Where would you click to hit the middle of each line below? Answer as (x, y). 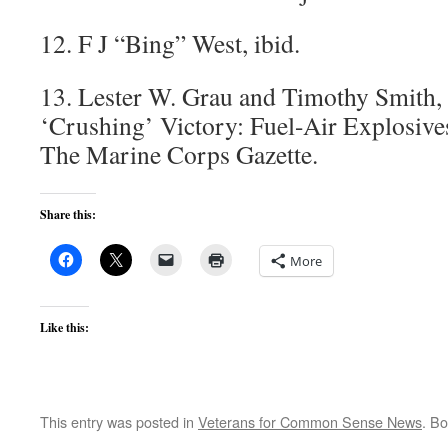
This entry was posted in (119, 421)
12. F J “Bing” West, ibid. (170, 43)
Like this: (64, 327)
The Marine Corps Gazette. (179, 154)
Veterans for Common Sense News (310, 421)
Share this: (68, 214)
